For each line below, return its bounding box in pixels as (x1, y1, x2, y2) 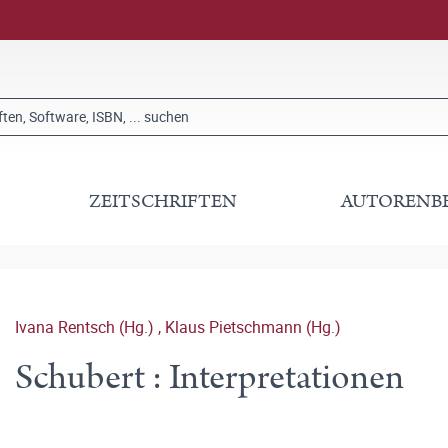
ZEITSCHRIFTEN (89, 188, 238, 215)
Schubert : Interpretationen (15, 352, 404, 403)
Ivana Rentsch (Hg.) (15, 316, 158, 338)
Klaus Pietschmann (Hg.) (165, 316, 341, 338)
